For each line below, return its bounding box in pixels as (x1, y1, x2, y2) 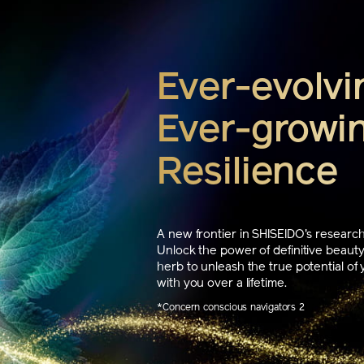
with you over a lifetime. (157, 277, 287, 290)
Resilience (157, 154, 339, 193)
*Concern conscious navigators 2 (157, 302, 305, 313)
